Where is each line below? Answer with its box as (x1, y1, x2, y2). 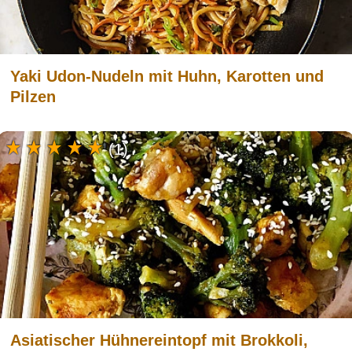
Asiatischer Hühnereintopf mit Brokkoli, (10, 331, 308, 349)
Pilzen (10, 88, 56, 106)
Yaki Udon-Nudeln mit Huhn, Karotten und (10, 68, 324, 86)
